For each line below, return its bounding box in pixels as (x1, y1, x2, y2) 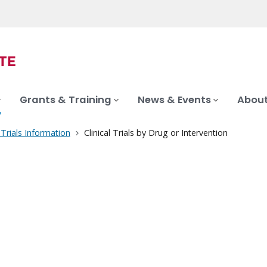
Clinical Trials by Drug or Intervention (83, 127, 228, 139)
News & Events (138, 93, 211, 107)
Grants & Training (20, 93, 111, 107)
